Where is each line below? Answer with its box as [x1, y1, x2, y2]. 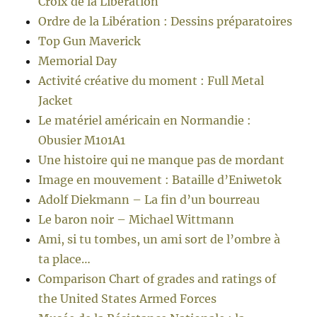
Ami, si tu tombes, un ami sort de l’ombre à [38, 232, 281, 247]
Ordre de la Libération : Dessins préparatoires [38, 14, 293, 29]
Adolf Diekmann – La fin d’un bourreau [38, 192, 260, 207]
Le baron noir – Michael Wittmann [38, 212, 235, 227]
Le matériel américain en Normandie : [38, 113, 252, 128]
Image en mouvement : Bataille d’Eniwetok [38, 173, 282, 188]
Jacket [38, 93, 74, 108]
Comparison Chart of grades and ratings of [38, 272, 277, 287]
